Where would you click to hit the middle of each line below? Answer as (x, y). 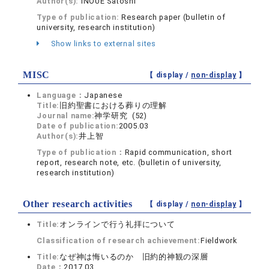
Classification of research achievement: (119, 240)
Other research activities (78, 204)
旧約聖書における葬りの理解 (113, 105)
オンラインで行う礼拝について (117, 224)
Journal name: (66, 116)
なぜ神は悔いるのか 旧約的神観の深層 (134, 257)
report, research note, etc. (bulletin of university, (129, 162)
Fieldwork (219, 240)
